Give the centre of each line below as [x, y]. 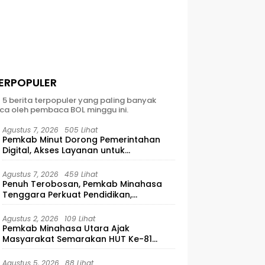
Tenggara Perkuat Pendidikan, [67, 195]
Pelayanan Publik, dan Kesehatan [74, 206]
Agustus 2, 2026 [31, 219]
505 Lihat [81, 130]
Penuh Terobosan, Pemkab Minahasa [83, 184]
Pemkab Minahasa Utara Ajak [66, 229]
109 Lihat [80, 219]
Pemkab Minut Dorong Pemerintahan [82, 140]
